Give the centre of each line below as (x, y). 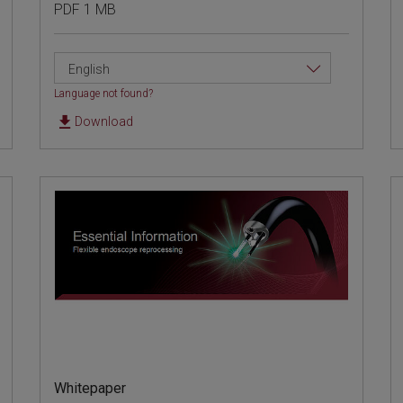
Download (104, 122)
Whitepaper (90, 389)
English (90, 70)
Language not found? (104, 94)
